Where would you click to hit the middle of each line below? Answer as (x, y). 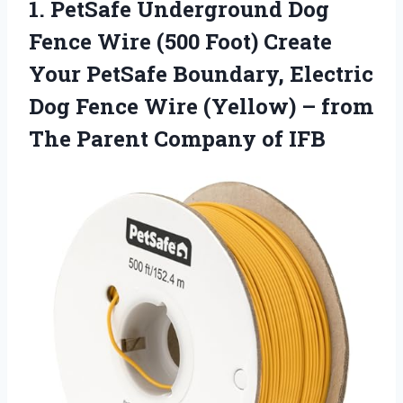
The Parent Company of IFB (177, 139)
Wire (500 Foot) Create (212, 42)
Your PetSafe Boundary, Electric (201, 74)
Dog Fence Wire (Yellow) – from (201, 107)
